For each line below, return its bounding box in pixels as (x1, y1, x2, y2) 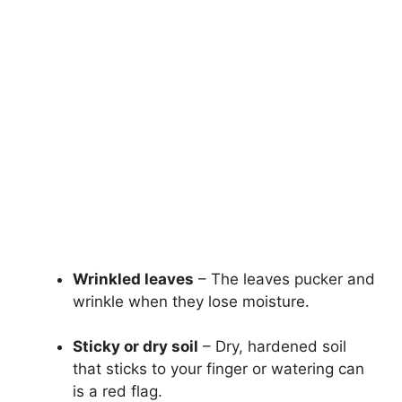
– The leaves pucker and (194, 269, 375, 288)
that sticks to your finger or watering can (73, 360, 364, 379)
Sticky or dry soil (73, 337, 198, 356)
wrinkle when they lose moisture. (73, 292, 310, 310)
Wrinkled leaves (73, 269, 194, 288)
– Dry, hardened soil (198, 337, 346, 356)
